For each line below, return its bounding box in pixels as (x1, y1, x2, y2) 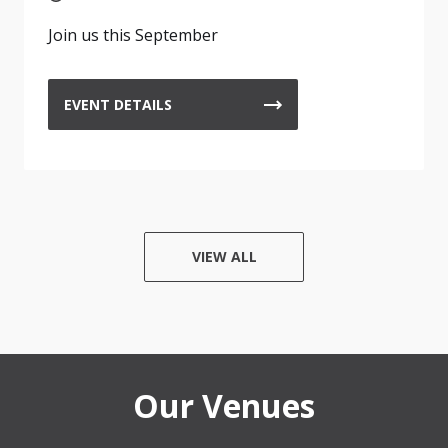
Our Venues (133, 384, 315, 427)
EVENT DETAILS (64, 95, 172, 114)
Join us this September (48, 24, 218, 46)
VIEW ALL (191, 247, 257, 266)
